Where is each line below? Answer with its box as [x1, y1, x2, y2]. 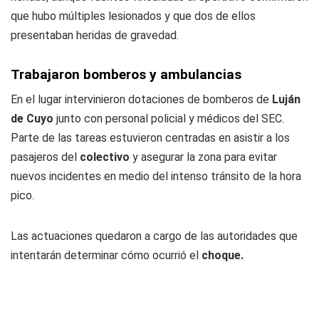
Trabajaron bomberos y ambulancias [11, 66, 241, 83]
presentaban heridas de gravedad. [11, 28, 179, 42]
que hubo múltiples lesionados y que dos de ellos [11, 9, 256, 23]
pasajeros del [11, 150, 80, 164]
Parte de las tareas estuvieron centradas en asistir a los [11, 131, 290, 145]
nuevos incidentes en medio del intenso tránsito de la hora [11, 169, 301, 183]
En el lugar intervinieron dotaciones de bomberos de [11, 93, 272, 106]
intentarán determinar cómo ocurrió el [11, 249, 202, 262]
